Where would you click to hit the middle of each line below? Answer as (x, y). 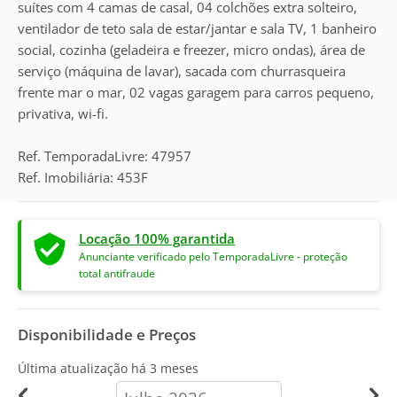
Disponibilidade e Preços (107, 335)
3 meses (174, 368)
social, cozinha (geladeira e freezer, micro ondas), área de (191, 50)
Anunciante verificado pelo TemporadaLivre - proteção (213, 257)
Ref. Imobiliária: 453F (83, 177)
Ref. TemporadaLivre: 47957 (105, 156)
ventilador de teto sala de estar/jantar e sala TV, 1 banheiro (197, 28)
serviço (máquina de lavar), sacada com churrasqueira (182, 71)
